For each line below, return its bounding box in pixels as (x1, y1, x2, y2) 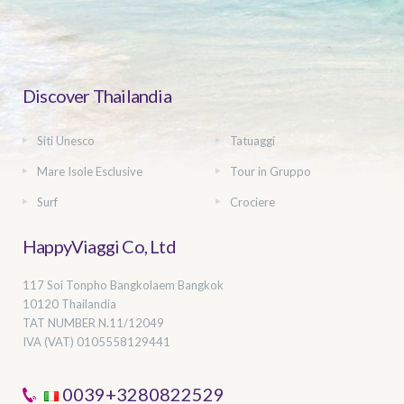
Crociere (230, 194, 275, 209)
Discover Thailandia (23, 84, 171, 106)
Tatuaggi (230, 133, 275, 148)
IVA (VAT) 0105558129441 (23, 334, 170, 349)
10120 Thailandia (23, 296, 116, 311)
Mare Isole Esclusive (37, 163, 142, 179)
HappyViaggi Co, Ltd (23, 234, 176, 257)
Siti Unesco (37, 133, 95, 148)
